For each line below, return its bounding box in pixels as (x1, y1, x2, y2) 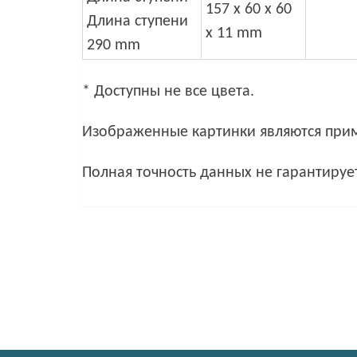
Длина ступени (87, 13, 188, 29)
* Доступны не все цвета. (82, 83, 254, 100)
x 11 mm (206, 25, 262, 41)
